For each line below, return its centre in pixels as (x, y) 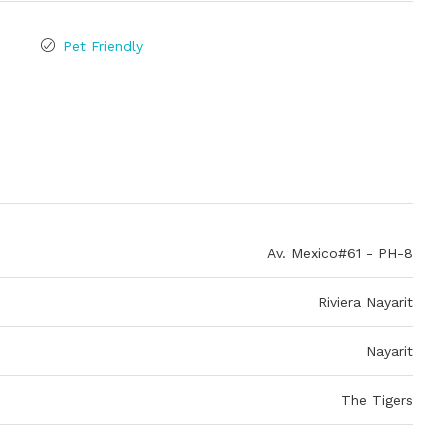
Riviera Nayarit (365, 302)
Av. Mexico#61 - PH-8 (340, 253)
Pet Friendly (102, 46)
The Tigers (377, 400)
